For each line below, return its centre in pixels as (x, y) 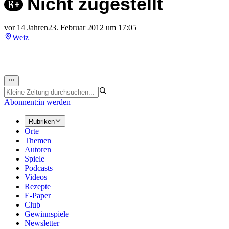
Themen (38, 140)
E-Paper (38, 195)
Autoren (38, 149)
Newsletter (42, 223)
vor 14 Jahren (26, 28)
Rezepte (38, 186)
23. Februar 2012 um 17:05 (92, 28)
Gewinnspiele (47, 214)
